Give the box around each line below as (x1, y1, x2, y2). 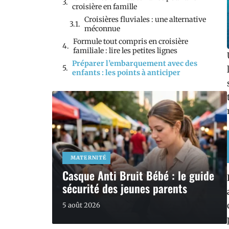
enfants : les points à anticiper (72, 68, 180, 77)
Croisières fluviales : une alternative (84, 15, 206, 24)
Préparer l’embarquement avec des (72, 59, 197, 68)
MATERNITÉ (71, 154, 107, 161)
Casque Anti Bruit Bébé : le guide (62, 167, 214, 184)
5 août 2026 (62, 201, 100, 210)
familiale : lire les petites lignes (73, 46, 177, 55)
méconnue (84, 24, 120, 33)
